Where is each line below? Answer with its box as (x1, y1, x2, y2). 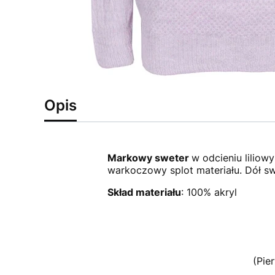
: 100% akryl (180, 186, 237, 198)
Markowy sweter (107, 152, 189, 164)
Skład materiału (107, 186, 181, 198)
